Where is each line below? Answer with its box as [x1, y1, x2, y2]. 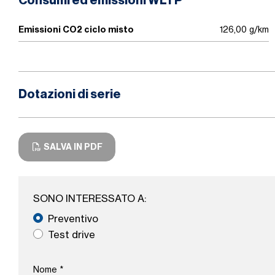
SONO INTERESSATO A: [33, 192, 146, 204]
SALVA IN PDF [42, 141, 103, 152]
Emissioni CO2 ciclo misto [18, 24, 134, 35]
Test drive [48, 228, 95, 241]
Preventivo [48, 212, 98, 225]
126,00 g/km [220, 25, 269, 34]
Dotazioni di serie [18, 88, 121, 101]
